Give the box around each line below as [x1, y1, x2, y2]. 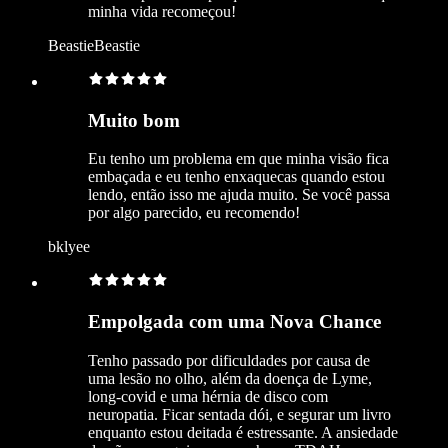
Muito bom [88, 109, 180, 131]
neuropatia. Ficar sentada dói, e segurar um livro [88, 405, 391, 423]
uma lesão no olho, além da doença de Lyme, [88, 369, 372, 387]
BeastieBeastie [48, 36, 140, 54]
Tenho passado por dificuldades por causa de [88, 351, 370, 369]
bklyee [48, 238, 90, 256]
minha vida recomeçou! [88, 2, 236, 20]
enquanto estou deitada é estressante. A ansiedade [88, 423, 398, 441]
